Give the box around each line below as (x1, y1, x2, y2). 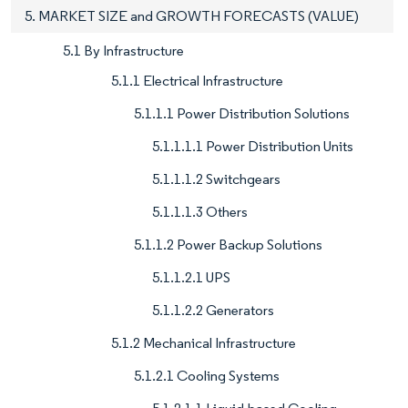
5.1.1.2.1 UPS (152, 269, 230, 287)
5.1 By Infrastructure (63, 42, 184, 60)
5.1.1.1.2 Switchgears (152, 170, 280, 189)
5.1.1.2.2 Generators (152, 301, 274, 320)
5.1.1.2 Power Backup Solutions (134, 236, 322, 254)
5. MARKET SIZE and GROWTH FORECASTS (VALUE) (25, 7, 359, 25)
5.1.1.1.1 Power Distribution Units (152, 138, 353, 156)
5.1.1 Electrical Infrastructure (111, 72, 283, 90)
